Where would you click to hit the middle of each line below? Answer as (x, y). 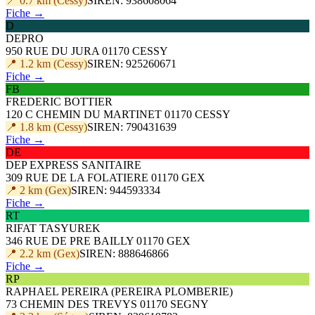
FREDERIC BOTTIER (59, 101)
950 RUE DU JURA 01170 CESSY (87, 51)
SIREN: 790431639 (132, 127)
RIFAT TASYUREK (53, 228)
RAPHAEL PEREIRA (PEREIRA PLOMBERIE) (119, 291)
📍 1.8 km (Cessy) (46, 127)
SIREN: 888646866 (124, 253)
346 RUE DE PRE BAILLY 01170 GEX (98, 240)
